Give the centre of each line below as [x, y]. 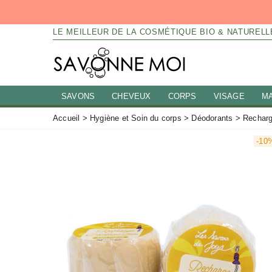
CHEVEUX [131, 96]
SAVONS [78, 96]
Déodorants [212, 118]
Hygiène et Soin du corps [136, 118]
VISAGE [229, 96]
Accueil [66, 118]
